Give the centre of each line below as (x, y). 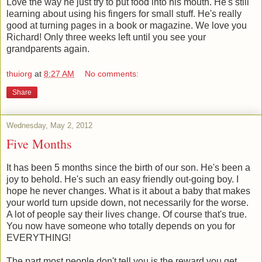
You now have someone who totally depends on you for (121, 226)
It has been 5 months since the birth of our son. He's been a (128, 168)
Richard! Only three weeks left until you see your (106, 37)
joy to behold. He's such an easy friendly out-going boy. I (123, 180)
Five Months (39, 144)
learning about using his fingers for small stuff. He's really (124, 13)
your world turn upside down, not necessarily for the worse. (127, 203)
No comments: (112, 74)
